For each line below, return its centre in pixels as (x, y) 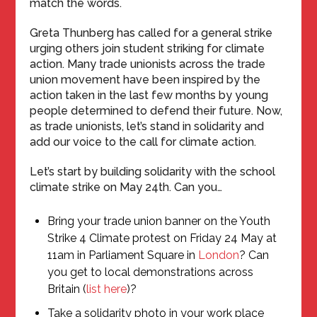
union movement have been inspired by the (145, 80)
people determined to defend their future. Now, (156, 111)
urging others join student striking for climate (148, 48)
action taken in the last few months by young (149, 95)
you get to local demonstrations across (151, 272)
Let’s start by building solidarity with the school (153, 172)
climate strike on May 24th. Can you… (126, 187)
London (219, 255)
